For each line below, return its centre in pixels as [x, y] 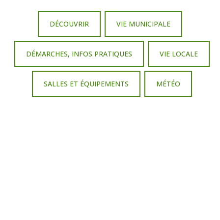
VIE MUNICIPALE [143, 24]
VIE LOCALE [179, 54]
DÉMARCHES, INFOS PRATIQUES [79, 54]
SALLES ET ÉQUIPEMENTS [86, 83]
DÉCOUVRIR [69, 24]
